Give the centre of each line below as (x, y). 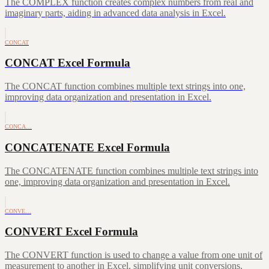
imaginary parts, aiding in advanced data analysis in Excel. (115, 13)
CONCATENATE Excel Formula (87, 147)
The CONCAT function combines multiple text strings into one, (125, 86)
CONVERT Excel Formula (71, 232)
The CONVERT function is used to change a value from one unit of (134, 255)
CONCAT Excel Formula (68, 63)
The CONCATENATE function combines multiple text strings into (131, 171)
